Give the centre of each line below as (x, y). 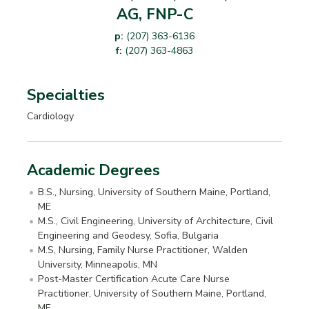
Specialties (66, 94)
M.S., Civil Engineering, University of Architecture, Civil (156, 220)
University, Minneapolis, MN (98, 264)
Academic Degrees (93, 170)
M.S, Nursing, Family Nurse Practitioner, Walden (143, 249)
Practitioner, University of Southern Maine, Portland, (152, 293)
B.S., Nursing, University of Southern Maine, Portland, (154, 191)
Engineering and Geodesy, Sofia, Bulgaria (129, 235)
